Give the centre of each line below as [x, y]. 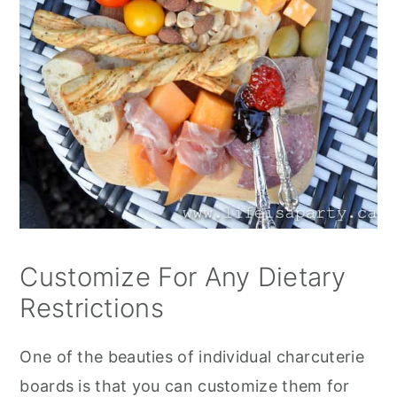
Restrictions [92, 307]
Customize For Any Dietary [183, 276]
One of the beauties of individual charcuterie [192, 356]
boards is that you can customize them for [185, 385]
